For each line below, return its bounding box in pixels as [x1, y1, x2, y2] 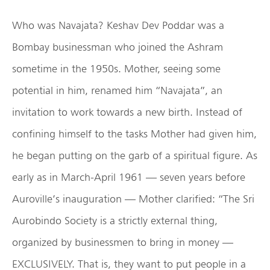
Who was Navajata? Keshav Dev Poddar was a [12, 19, 224, 32]
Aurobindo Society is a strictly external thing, [12, 214, 218, 227]
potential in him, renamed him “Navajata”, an [12, 84, 222, 97]
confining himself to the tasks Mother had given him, [12, 127, 257, 140]
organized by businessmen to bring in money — [12, 236, 233, 249]
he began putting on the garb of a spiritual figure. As [12, 149, 257, 162]
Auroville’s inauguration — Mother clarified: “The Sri [12, 192, 254, 206]
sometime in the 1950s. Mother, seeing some [12, 62, 221, 75]
